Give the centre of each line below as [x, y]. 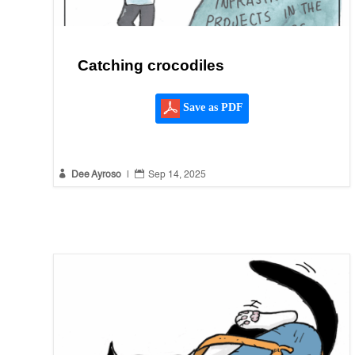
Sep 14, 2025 [177, 176]
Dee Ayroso [97, 176]
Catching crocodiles [151, 66]
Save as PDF [211, 108]
